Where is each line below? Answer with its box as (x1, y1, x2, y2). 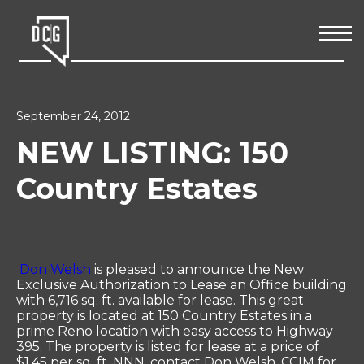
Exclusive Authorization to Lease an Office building (16, 277, 347, 292)
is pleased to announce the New (91, 262, 304, 277)
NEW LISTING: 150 (16, 135, 288, 171)
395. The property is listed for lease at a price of (16, 339, 319, 354)
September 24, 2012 (16, 109, 130, 123)
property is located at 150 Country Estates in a (16, 308, 312, 323)
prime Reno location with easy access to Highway (16, 323, 333, 339)
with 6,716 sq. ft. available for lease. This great (16, 292, 304, 308)
